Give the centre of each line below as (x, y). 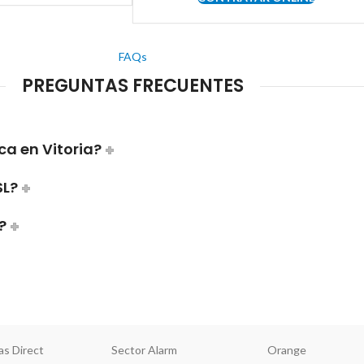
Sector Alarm (145, 350)
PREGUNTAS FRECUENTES (132, 86)
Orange (286, 350)
